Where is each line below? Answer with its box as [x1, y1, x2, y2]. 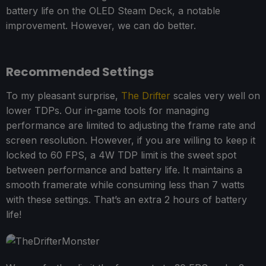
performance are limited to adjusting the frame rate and [6, 119, 255, 131]
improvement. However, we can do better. [6, 19, 196, 31]
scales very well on [170, 89, 260, 102]
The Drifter [121, 89, 170, 102]
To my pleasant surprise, [6, 89, 121, 102]
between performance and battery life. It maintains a [6, 163, 242, 176]
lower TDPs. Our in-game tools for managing [6, 104, 209, 116]
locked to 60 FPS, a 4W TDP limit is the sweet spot [6, 148, 236, 161]
